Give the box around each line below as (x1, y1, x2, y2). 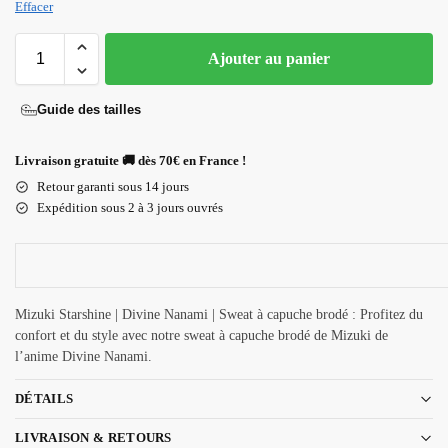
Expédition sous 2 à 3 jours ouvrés (37, 199, 223, 215)
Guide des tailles (37, 102, 141, 118)
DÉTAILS (15, 391, 74, 407)
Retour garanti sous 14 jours (37, 178, 189, 194)
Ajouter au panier (208, 49, 330, 67)
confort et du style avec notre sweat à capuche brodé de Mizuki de (15, 327, 388, 343)
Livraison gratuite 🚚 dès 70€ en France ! (15, 152, 246, 168)
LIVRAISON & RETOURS (15, 430, 172, 446)
